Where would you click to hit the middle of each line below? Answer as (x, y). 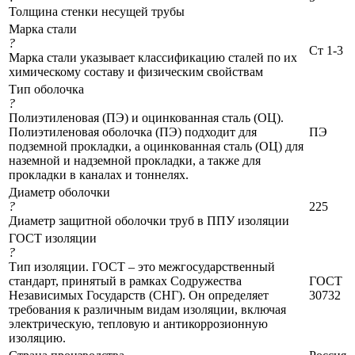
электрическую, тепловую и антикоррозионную (138, 324)
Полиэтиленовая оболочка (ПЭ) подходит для (133, 132)
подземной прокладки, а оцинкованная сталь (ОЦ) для (156, 147)
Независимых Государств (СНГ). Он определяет (139, 296)
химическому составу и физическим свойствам (136, 72)
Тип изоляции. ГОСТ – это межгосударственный (142, 267)
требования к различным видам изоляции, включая (147, 310)
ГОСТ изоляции (53, 239)
